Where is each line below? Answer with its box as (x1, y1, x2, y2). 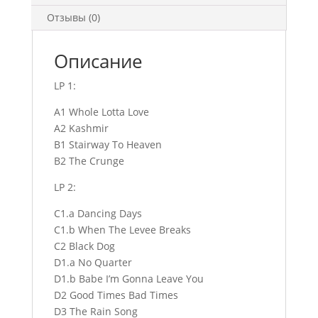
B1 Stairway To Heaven (53, 138, 162, 151)
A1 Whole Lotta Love (53, 105, 149, 119)
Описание (53, 48, 143, 74)
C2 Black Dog (53, 239, 115, 253)
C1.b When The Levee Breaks (53, 223, 191, 236)
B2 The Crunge (53, 154, 124, 168)
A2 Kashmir (53, 121, 109, 135)
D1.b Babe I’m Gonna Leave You (53, 272, 204, 285)
